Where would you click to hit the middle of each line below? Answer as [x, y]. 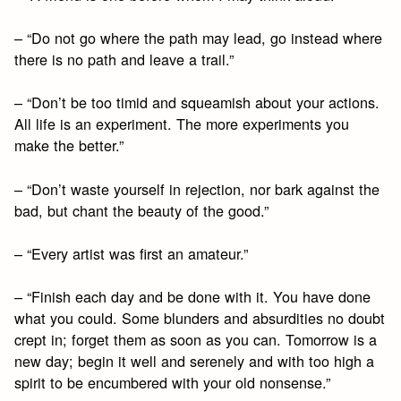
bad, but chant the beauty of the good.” [142, 210]
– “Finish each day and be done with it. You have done [193, 297]
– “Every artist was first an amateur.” [132, 253]
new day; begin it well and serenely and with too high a [195, 361]
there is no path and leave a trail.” [124, 59]
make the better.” [69, 145]
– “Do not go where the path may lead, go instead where [199, 37]
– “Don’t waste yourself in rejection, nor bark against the [197, 188]
